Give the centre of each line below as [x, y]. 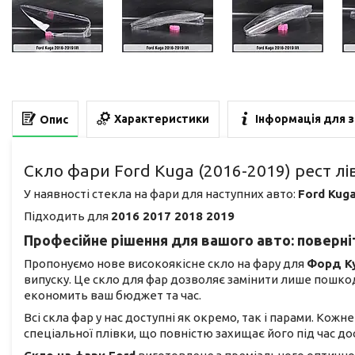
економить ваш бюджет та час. [113, 296]
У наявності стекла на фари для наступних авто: [161, 194]
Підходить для [67, 216]
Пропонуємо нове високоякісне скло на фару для [165, 264]
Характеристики [162, 119]
